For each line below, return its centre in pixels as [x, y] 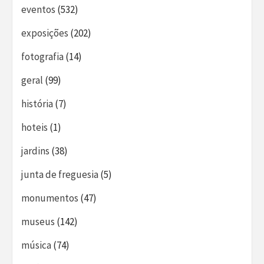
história [37, 104]
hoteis [34, 127]
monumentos [50, 198]
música [36, 245]
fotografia [42, 57]
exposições [45, 33]
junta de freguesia [60, 174]
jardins [35, 151]
